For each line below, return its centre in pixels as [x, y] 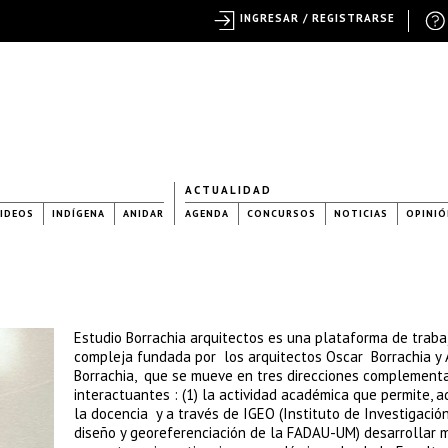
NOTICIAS [361, 213]
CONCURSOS [281, 213]
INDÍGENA [78, 213]
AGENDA [207, 213]
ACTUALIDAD [228, 190]
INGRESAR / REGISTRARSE [317, 18]
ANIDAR [143, 213]
